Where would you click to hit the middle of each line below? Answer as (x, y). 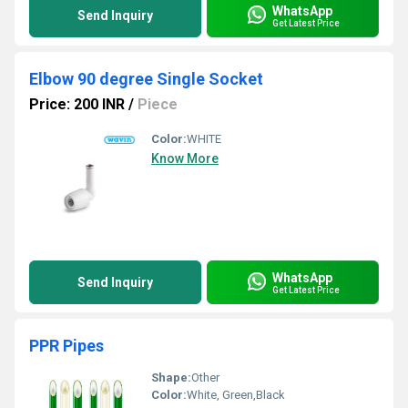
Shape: (171, 377)
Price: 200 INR (77, 104)
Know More (185, 158)
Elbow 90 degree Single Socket (146, 79)
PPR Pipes (66, 346)
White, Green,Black (236, 395)
